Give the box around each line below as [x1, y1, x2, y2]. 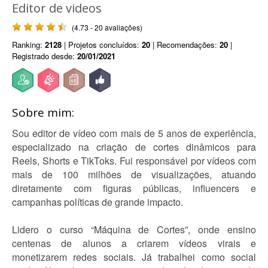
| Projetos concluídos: [62, 39, 142, 50]
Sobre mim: [12, 105, 74, 120]
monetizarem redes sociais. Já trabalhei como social [12, 250, 256, 264]
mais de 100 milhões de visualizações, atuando [12, 167, 256, 181]
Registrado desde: [12, 50, 77, 62]
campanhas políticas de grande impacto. [12, 195, 183, 209]
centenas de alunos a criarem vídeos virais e [12, 236, 256, 250]
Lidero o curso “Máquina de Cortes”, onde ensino [12, 223, 256, 236]
